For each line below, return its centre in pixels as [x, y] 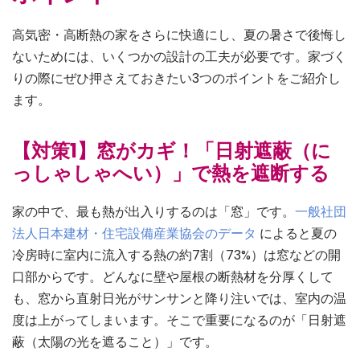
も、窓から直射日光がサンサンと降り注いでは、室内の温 [179, 299]
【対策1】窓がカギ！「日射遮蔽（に [172, 151]
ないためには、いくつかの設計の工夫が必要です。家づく [179, 57]
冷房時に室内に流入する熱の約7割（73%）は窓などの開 [176, 256]
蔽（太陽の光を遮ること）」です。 [115, 342]
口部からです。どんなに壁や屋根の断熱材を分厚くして [173, 277]
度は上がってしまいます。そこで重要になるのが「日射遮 [179, 321]
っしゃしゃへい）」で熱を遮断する [173, 174]
